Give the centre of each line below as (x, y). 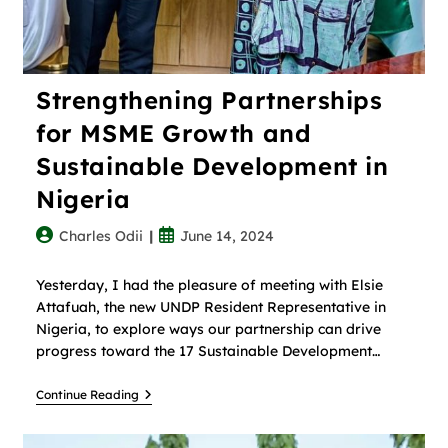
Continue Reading (87, 395)
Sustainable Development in (212, 166)
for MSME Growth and (173, 133)
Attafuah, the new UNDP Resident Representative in (210, 307)
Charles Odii (100, 236)
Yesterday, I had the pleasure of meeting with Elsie (209, 285)
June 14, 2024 (226, 236)
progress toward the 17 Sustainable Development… (207, 351)
